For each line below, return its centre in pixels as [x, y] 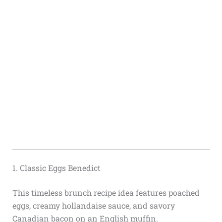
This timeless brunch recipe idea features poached [106, 192]
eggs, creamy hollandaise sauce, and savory [93, 205]
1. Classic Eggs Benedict [56, 167]
